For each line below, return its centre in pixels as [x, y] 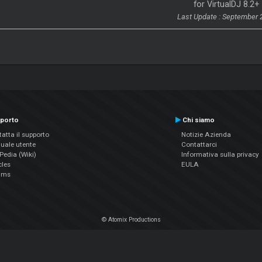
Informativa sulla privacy [220, 154]
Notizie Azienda [206, 134]
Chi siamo [197, 120]
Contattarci [199, 144]
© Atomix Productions [131, 219]
